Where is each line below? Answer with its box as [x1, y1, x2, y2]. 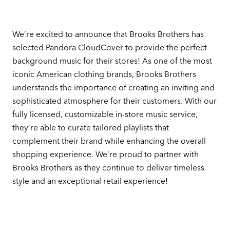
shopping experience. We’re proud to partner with [12, 149, 199, 160]
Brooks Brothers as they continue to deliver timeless [12, 163, 204, 173]
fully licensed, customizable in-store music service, [12, 109, 198, 120]
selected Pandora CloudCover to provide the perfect [12, 43, 207, 53]
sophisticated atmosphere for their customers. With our [12, 96, 217, 106]
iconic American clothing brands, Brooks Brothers [12, 69, 196, 80]
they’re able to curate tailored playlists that [12, 123, 169, 133]
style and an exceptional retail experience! [12, 176, 168, 186]
